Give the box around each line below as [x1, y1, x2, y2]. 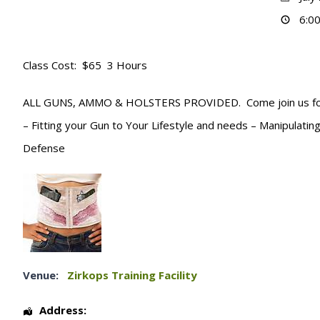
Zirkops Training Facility [67, 268, 197, 282]
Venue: [23, 268, 59, 282]
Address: [39, 303, 86, 317]
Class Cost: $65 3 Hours [23, 58, 147, 72]
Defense [23, 141, 65, 155]
